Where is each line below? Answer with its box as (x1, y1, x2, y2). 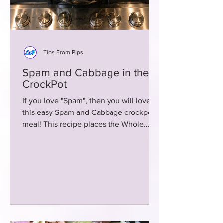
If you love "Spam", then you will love (22, 96, 151, 105)
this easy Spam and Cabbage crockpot (22, 108, 155, 116)
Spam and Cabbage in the (22, 67, 149, 78)
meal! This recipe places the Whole (22, 120, 43, 128)
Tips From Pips (43, 49, 83, 56)
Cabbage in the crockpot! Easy (22, 132, 128, 140)
